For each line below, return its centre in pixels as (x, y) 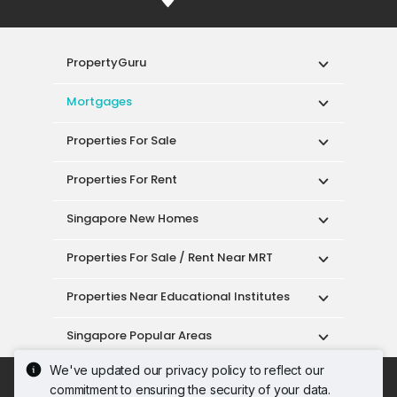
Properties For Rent (122, 180)
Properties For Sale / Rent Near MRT (170, 258)
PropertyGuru (106, 63)
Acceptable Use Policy (132, 377)
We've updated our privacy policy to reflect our (187, 370)
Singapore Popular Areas (139, 336)
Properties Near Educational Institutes (178, 297)
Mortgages (99, 102)
